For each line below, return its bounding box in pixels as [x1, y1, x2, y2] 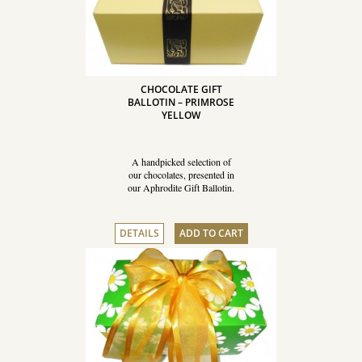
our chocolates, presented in [128, 167, 234, 181]
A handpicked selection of [131, 154, 231, 168]
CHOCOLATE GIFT [140, 83, 222, 95]
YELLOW [162, 109, 200, 121]
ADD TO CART [179, 227, 243, 239]
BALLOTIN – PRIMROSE [128, 96, 234, 108]
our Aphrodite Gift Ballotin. [128, 180, 234, 194]
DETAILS [119, 227, 159, 239]
